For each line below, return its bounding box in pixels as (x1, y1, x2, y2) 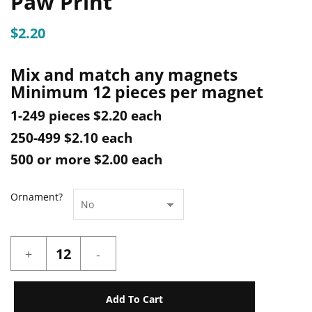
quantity (45, 269, 86, 283)
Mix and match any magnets (10, 63, 237, 86)
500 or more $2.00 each (10, 150, 162, 169)
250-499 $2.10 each (10, 128, 132, 147)
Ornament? (10, 189, 63, 203)
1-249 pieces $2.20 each (10, 107, 162, 125)
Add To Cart (106, 292, 163, 306)
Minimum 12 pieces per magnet (10, 80, 263, 103)
